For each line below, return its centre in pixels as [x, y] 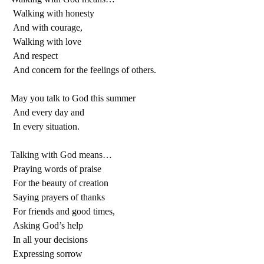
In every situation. [46, 127]
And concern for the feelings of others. [85, 70]
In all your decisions [50, 240]
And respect [35, 56]
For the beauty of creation [61, 183]
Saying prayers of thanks [59, 197]
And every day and [49, 113]
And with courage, [48, 28]
